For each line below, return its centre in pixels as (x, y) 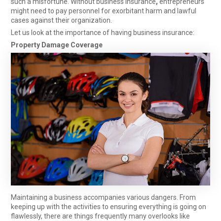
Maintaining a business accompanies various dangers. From (104, 198)
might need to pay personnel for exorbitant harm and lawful (104, 11)
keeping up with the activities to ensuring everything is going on (109, 207)
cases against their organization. (62, 20)
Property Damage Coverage (57, 45)
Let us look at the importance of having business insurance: (103, 33)
